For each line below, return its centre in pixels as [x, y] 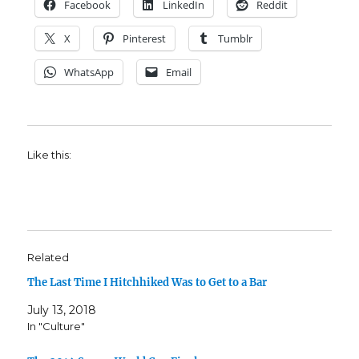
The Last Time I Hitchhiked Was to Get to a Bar [147, 283]
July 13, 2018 [62, 311]
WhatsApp [89, 73]
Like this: [50, 155]
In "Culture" [56, 327]
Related [48, 258]
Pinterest [145, 39]
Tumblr [236, 39]
